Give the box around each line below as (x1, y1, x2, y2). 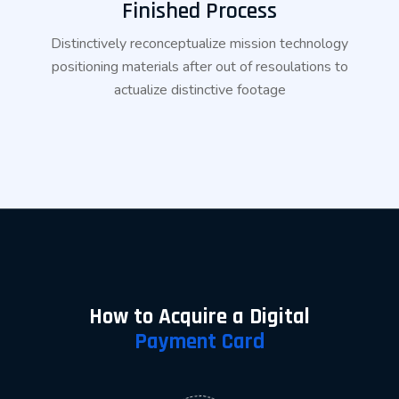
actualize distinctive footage (113, 80, 286, 101)
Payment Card (134, 328, 265, 357)
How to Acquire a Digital (89, 303, 310, 332)
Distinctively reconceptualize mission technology (51, 34, 348, 54)
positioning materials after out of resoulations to (51, 57, 348, 77)
